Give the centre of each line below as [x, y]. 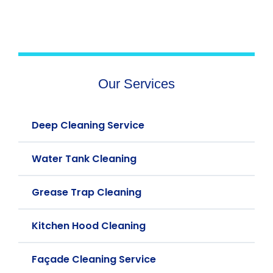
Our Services [136, 84]
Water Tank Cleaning [84, 159]
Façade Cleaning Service [94, 259]
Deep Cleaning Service [88, 125]
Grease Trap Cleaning [87, 192]
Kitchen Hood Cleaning [89, 226]
